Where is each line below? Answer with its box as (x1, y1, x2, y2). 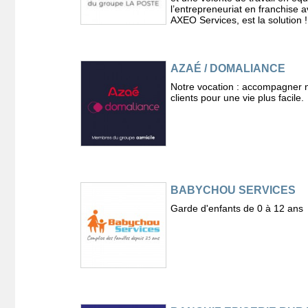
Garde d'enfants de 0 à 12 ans (170, 203, 303, 214)
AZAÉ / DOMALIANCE (170, 63, 285, 75)
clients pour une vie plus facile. (170, 92, 304, 104)
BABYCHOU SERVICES (170, 184, 296, 196)
